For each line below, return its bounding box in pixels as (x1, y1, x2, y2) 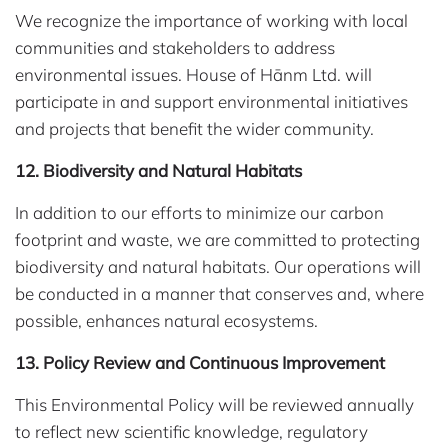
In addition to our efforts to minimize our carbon (15, 202, 384, 224)
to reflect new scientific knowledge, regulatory (15, 421, 368, 443)
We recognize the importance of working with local (15, 10, 408, 32)
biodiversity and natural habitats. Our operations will (15, 256, 421, 278)
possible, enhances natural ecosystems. (15, 310, 322, 332)
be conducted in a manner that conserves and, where (15, 283, 424, 305)
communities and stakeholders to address (15, 37, 335, 59)
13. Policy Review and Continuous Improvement (15, 352, 385, 374)
